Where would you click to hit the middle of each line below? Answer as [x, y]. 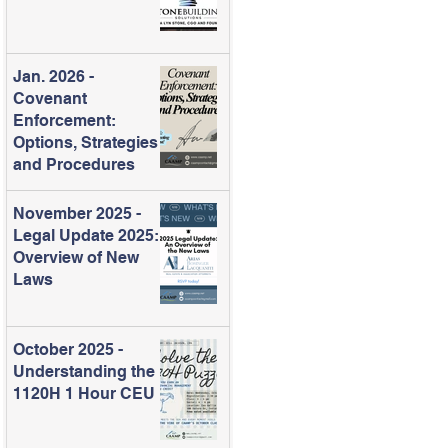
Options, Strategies [85, 143]
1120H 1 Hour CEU [84, 393]
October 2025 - [68, 349]
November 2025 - [77, 213]
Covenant [50, 99]
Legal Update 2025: [86, 235]
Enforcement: [64, 121]
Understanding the [84, 371]
